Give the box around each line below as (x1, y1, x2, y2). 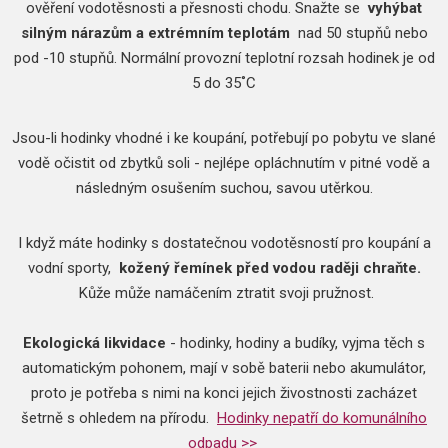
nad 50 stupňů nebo (289, 24, 428, 42)
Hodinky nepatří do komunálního (217, 409, 427, 427)
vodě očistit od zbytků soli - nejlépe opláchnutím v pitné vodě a (18, 154, 430, 172)
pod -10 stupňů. (13, 49, 121, 67)
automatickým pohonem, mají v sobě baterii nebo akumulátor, (22, 359, 426, 377)
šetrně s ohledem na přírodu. (21, 409, 217, 427)
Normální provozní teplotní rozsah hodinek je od (120, 49, 435, 67)
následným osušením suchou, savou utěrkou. (75, 179, 373, 197)
